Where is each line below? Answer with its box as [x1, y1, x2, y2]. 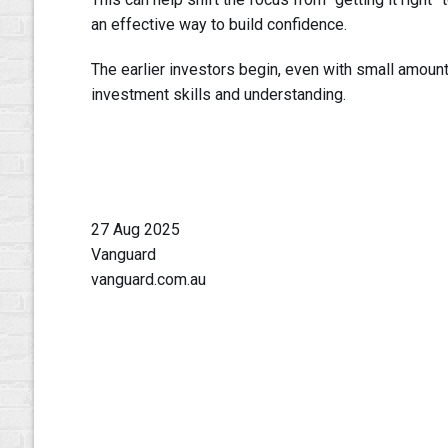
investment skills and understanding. [90, 85, 346, 105]
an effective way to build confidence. [90, 15, 351, 35]
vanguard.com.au [90, 270, 206, 290]
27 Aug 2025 [90, 220, 180, 240]
